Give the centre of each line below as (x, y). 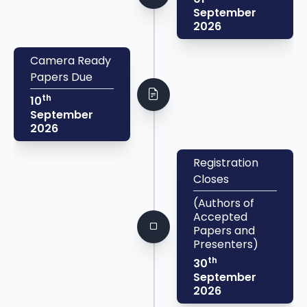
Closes (211, 180)
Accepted (220, 217)
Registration (226, 163)
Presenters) (226, 245)
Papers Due (61, 77)
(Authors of (224, 204)
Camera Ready (71, 61)
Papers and (224, 231)
